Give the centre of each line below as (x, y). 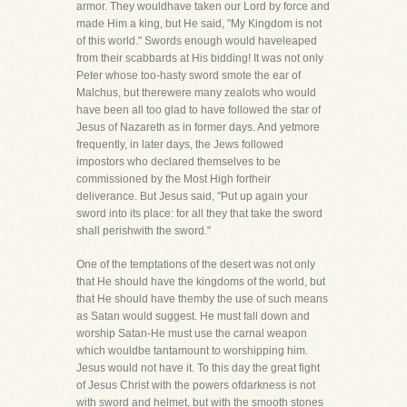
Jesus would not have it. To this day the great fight (198, 368)
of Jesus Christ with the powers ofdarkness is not (196, 385)
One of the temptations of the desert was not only (196, 264)
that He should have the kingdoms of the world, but (201, 282)
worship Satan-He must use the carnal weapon (192, 333)
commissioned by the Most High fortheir (174, 179)
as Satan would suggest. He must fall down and (193, 316)
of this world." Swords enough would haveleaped (197, 41)
